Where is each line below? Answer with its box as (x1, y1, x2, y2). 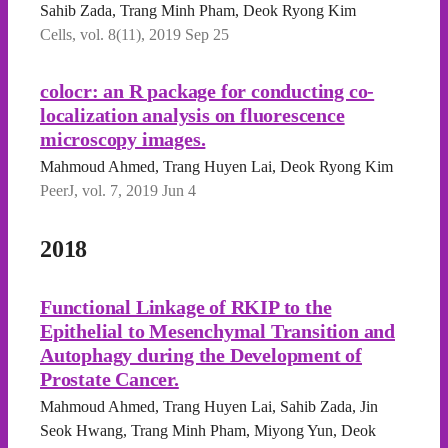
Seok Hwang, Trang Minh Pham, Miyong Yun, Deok (40, 422, 376, 439)
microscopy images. (40, 128, 206, 150)
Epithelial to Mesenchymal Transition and (40, 320, 395, 342)
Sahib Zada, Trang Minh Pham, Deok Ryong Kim (40, 2, 356, 19)
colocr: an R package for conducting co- (40, 80, 375, 102)
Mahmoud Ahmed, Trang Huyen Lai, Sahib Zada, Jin (40, 398, 378, 415)
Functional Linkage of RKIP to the (40, 296, 332, 318)
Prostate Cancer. (40, 368, 179, 390)
